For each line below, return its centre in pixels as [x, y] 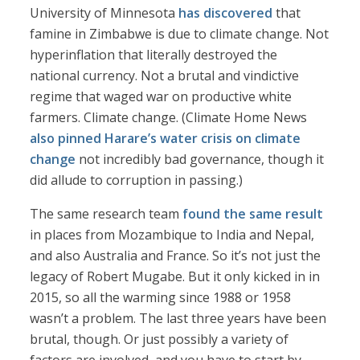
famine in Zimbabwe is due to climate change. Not [180, 34]
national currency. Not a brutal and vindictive [165, 76]
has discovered [226, 13]
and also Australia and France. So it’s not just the [176, 256]
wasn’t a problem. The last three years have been [178, 319]
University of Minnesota [104, 13]
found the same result [253, 214]
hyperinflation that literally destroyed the [154, 55]
